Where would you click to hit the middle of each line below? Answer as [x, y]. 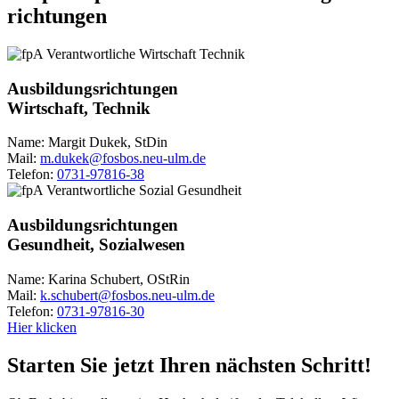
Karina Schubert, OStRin [119, 279]
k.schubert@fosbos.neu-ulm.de [127, 295]
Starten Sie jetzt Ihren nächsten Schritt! [189, 365]
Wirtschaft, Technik [79, 108]
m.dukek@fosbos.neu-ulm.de [123, 159]
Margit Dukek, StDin [108, 142]
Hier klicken [42, 327]
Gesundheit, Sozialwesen [96, 245]
